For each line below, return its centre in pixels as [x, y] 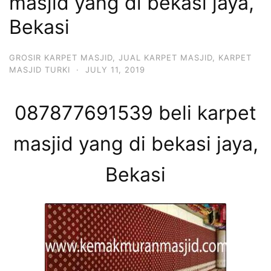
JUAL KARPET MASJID [165, 57]
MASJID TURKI [40, 70]
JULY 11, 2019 [115, 70]
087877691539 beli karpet [135, 113]
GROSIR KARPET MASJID [61, 57]
